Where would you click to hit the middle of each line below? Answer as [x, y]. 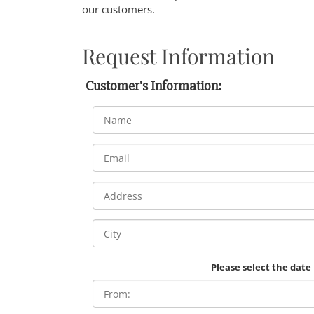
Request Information [178, 56]
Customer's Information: [153, 86]
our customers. [118, 9]
